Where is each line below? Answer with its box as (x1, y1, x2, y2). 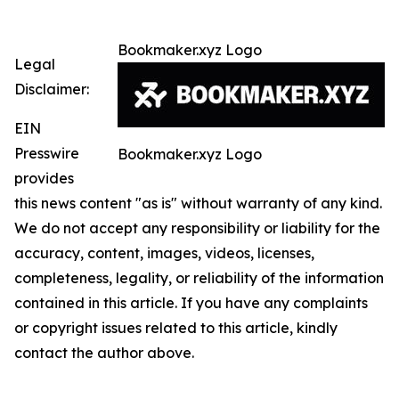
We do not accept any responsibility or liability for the (14, 219, 380, 237)
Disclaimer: (14, 80, 89, 98)
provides (14, 169, 74, 187)
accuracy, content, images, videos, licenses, (14, 244, 314, 262)
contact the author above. (14, 344, 194, 362)
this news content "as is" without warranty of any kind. (14, 194, 382, 212)
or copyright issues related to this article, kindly (14, 319, 338, 337)
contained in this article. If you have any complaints (14, 294, 368, 312)
